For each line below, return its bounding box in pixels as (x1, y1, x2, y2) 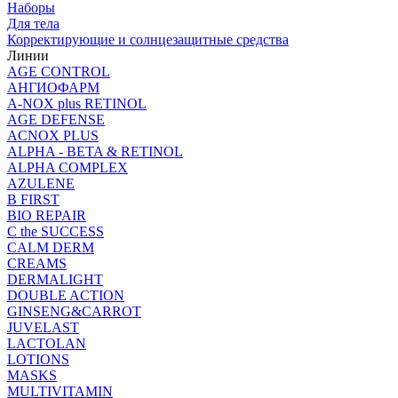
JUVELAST (7, 319, 79, 335)
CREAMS (7, 255, 67, 271)
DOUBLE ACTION (7, 287, 124, 303)
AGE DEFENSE (7, 111, 105, 127)
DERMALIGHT (7, 271, 103, 287)
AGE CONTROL (7, 63, 110, 79)
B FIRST (7, 191, 60, 207)
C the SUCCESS (7, 223, 104, 239)
